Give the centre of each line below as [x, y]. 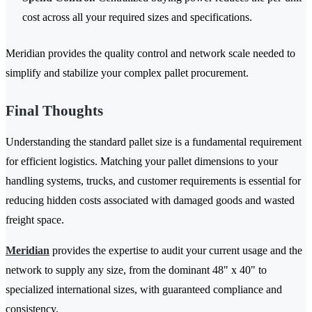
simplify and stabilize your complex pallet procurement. [127, 73]
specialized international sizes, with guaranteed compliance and [144, 290]
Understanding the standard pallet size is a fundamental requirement [154, 142]
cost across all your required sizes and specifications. [137, 17]
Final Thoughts [54, 111]
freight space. [35, 220]
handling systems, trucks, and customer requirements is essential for [153, 181]
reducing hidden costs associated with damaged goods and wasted [150, 201]
